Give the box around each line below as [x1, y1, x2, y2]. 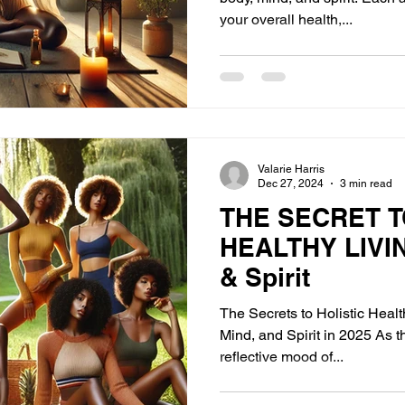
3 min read [340, 177, 392, 190]
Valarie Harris [258, 162, 325, 175]
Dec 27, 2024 [258, 177, 324, 190]
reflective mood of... [220, 347, 344, 365]
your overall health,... [220, 11, 353, 28]
